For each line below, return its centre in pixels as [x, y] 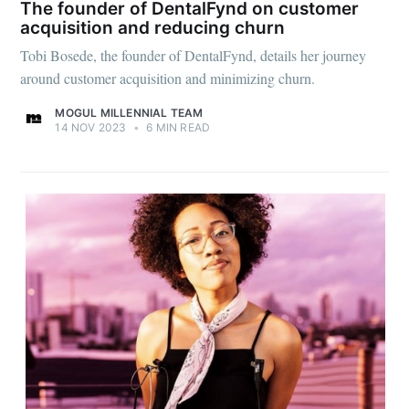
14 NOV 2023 [91, 128]
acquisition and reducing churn [153, 27]
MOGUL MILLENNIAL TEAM [129, 113]
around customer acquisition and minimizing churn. [168, 79]
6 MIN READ [177, 128]
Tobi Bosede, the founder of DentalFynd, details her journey [194, 56]
